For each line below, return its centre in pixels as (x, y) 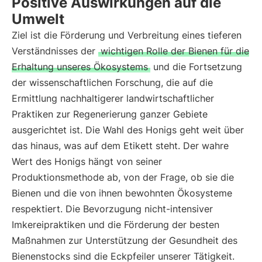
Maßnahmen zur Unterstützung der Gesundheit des (125, 240)
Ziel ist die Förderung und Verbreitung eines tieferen (127, 35)
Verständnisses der (55, 51)
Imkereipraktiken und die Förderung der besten (116, 225)
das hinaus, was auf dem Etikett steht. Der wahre (120, 146)
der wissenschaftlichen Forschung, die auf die (112, 82)
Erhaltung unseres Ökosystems (80, 67)
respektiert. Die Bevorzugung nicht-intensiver (112, 209)
